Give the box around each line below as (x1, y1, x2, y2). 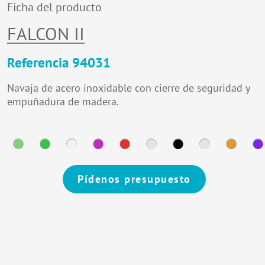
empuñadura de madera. (7, 94, 119, 108)
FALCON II (7, 21, 85, 45)
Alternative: (7, 195, 50, 206)
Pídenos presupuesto (77, 172, 191, 186)
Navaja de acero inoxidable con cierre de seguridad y (7, 80, 250, 95)
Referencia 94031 (7, 53, 111, 71)
